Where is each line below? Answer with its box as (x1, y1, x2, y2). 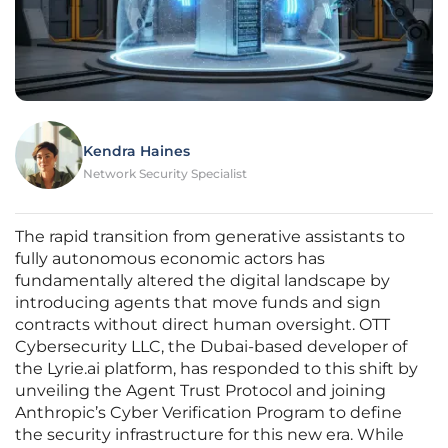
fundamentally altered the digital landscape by (15, 271, 390, 291)
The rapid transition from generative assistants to (15, 227, 405, 247)
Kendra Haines (83, 142, 190, 161)
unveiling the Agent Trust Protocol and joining (15, 381, 386, 401)
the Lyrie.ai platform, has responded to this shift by (15, 359, 418, 379)
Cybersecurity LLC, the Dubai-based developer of (15, 337, 407, 357)
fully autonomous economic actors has (15, 249, 325, 269)
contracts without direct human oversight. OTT (15, 315, 390, 335)
